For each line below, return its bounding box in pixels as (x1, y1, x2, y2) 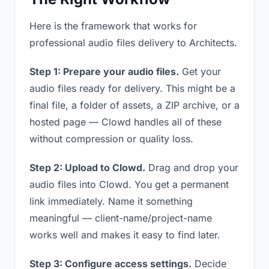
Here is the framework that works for (29, 20, 197, 32)
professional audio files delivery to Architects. (29, 37, 237, 49)
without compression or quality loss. (29, 133, 193, 145)
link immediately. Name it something (29, 195, 193, 207)
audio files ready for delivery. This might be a (29, 82, 235, 94)
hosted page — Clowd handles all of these (29, 116, 222, 128)
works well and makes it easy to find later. (29, 229, 220, 241)
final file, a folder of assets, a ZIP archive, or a (29, 99, 240, 111)
